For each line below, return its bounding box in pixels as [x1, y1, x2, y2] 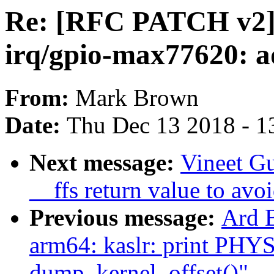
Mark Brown [75, 84, 199, 111]
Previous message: [29, 204, 221, 231]
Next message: [29, 149, 180, 176]
